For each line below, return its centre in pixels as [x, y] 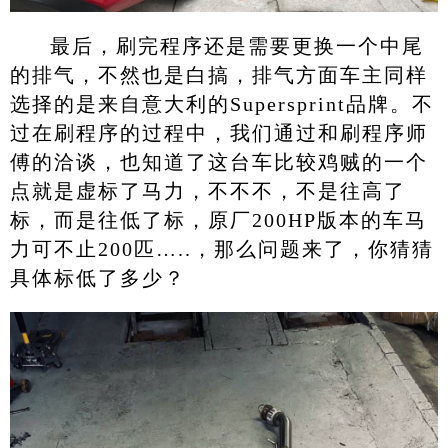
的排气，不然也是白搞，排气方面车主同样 [218, 74]
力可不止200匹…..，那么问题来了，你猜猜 [221, 248]
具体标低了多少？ [97, 277]
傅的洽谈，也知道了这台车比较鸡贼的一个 [218, 161]
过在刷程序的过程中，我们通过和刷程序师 [218, 132]
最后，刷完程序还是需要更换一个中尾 [236, 45]
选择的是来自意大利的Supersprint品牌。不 [221, 103]
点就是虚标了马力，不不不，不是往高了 [207, 190]
